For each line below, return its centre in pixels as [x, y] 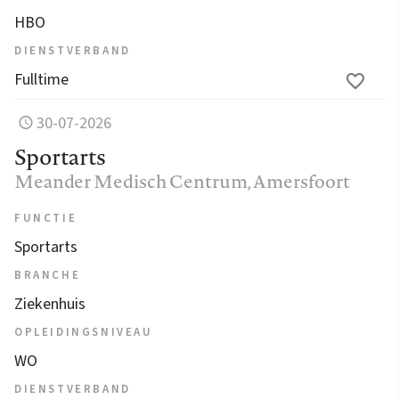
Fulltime [41, 79]
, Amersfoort [299, 181]
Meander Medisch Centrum [131, 181]
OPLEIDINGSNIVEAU [84, 332]
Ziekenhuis [50, 304]
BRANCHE [48, 275]
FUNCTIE [46, 218]
